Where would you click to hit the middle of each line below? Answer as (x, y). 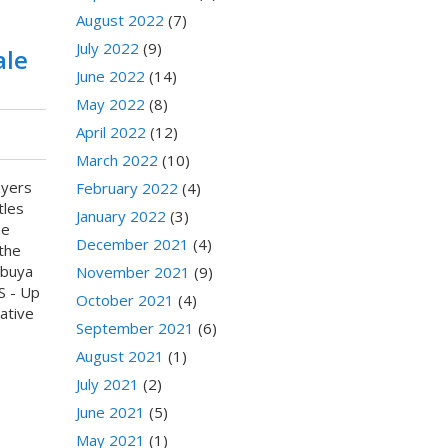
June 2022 (110, 76)
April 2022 (111, 132)
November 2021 (133, 272)
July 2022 (107, 48)
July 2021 (107, 384)
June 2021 (110, 412)
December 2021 (132, 244)
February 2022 (127, 188)
